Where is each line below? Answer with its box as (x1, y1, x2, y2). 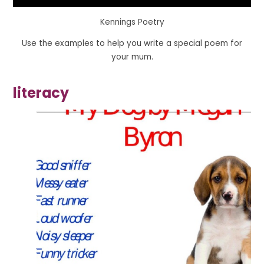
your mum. (111, 51, 153, 63)
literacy (13, 83, 70, 103)
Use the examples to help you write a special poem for (22, 38, 242, 49)
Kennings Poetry (100, 16, 164, 28)
